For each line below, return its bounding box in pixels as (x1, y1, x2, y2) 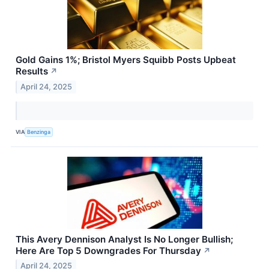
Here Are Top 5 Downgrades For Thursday (16, 244, 201, 256)
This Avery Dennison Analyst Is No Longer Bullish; (16, 233, 233, 245)
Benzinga (27, 128, 51, 136)
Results (16, 65, 48, 77)
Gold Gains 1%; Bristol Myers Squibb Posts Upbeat (16, 53, 236, 65)
